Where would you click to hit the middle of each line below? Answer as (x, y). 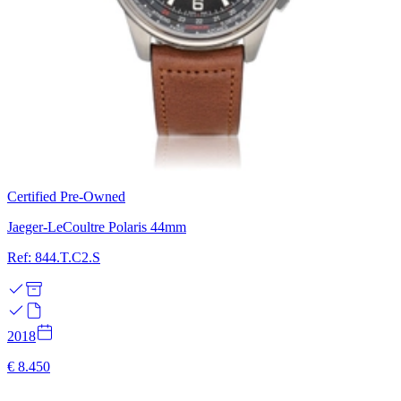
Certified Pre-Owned (66, 196)
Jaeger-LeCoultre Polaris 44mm (97, 226)
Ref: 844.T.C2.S (54, 257)
